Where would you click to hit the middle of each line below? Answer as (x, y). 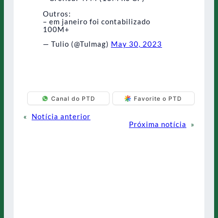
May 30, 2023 (136, 44)
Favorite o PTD (158, 98)
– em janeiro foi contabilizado (97, 21)
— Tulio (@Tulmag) (77, 44)
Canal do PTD (73, 98)
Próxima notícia (158, 124)
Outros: (57, 13)
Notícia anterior (61, 117)
